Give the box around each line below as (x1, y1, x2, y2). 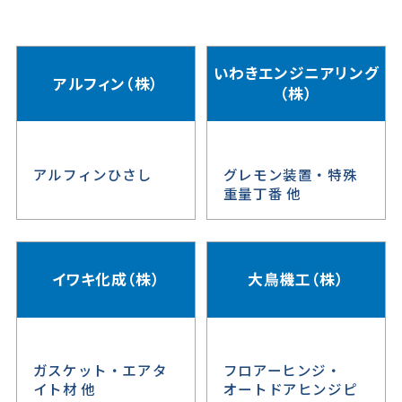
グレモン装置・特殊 (223, 164, 358, 185)
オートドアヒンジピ (223, 379, 358, 399)
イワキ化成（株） (51, 268, 161, 291)
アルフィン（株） (53, 72, 159, 94)
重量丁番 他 (223, 183, 301, 204)
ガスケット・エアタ (32, 360, 168, 380)
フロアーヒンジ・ (223, 360, 342, 380)
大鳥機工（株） (248, 268, 345, 291)
